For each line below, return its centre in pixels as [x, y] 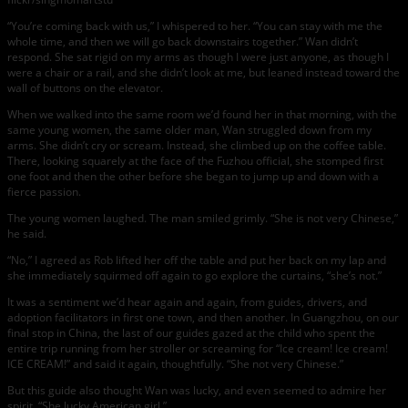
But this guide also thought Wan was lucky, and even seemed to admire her [197, 391]
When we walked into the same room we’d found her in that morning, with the [202, 115]
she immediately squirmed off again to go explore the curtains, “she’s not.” [194, 276]
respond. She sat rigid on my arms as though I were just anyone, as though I [198, 57]
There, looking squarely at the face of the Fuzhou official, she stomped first [195, 161]
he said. [27, 234]
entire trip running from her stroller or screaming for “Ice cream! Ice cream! [198, 349]
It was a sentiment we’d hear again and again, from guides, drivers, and [187, 302]
